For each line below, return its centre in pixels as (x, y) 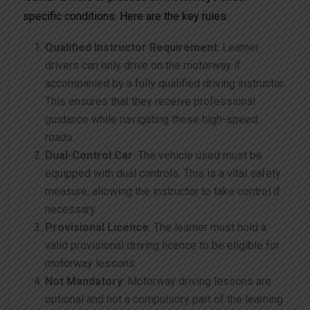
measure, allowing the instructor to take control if (163, 192)
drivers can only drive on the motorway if (143, 66)
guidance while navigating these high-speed (151, 120)
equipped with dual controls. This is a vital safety (163, 174)
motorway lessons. (91, 264)
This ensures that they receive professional (150, 102)
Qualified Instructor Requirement (131, 48)
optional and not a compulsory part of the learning (164, 300)
